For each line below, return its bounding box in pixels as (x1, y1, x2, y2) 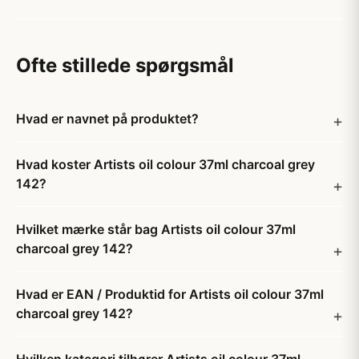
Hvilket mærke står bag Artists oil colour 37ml (16, 221, 296, 237)
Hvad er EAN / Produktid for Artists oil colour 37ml (16, 286, 324, 302)
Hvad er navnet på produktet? (16, 111, 199, 127)
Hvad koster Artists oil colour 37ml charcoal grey (16, 156, 315, 172)
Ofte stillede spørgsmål (16, 54, 234, 77)
